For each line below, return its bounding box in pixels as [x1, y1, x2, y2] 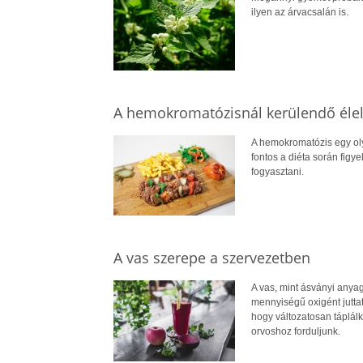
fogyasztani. [250, 166, 304, 178]
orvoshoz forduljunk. [250, 326, 340, 338]
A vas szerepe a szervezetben [113, 248, 310, 268]
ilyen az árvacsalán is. [250, 6, 348, 19]
